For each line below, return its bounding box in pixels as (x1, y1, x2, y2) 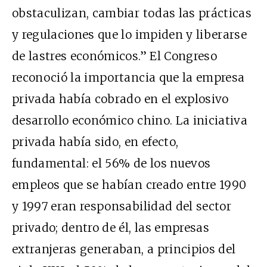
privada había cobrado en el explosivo (12, 91, 229, 106)
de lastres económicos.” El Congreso (12, 48, 217, 63)
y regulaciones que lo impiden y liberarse (12, 27, 247, 42)
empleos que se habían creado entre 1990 (12, 177, 247, 192)
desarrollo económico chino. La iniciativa (12, 113, 248, 128)
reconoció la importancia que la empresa (12, 70, 245, 85)
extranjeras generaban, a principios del (12, 241, 236, 256)
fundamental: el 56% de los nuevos (12, 156, 211, 170)
